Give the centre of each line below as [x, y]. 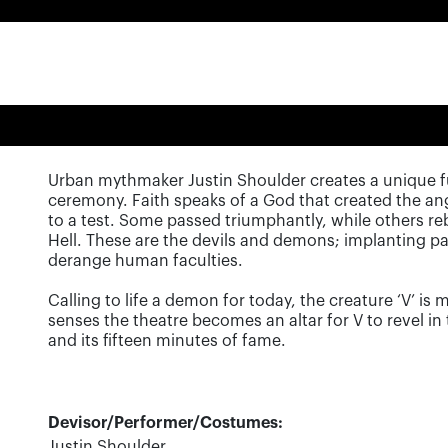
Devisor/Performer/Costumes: [166, 423]
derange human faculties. [146, 261]
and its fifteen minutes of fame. [167, 341]
